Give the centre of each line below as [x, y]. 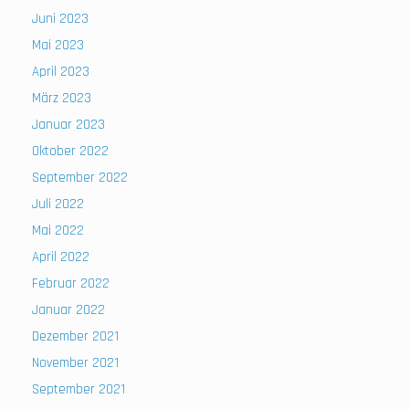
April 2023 [61, 72]
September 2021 [79, 390]
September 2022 [80, 178]
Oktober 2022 [70, 152]
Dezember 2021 [75, 337]
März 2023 [62, 99]
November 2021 [75, 363]
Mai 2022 [58, 231]
